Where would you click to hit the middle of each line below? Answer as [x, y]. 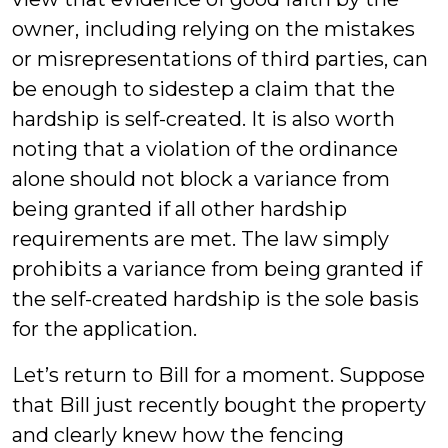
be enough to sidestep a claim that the [203, 89]
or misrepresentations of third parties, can [220, 59]
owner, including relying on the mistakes [213, 29]
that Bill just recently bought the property [219, 405]
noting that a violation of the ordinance [205, 149]
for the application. [104, 329]
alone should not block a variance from [201, 179]
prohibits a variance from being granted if [217, 269]
